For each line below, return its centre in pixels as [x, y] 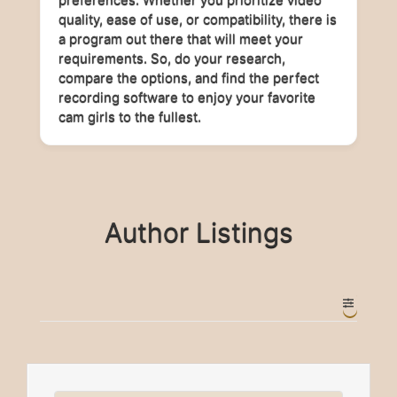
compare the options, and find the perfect [189, 78]
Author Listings [198, 232]
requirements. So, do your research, [172, 58]
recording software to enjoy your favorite [187, 97]
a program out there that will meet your [181, 39]
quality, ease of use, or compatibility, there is [198, 19]
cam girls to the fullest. [130, 117]
